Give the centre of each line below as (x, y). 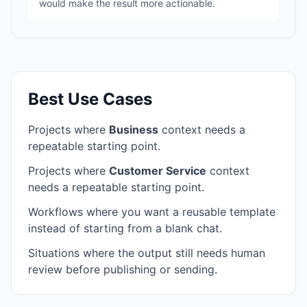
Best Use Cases (90, 99)
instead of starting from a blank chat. (125, 228)
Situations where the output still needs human (147, 253)
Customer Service (158, 171)
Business (134, 130)
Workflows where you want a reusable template (152, 212)
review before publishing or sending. (123, 269)
